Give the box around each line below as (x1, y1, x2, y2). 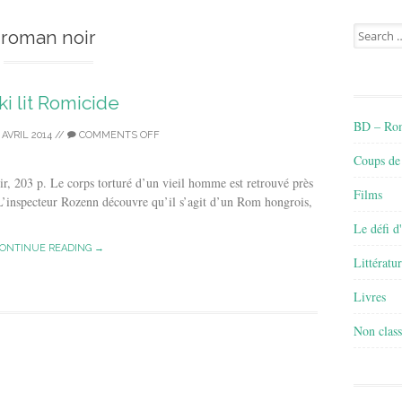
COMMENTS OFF (75, 129, 160, 141)
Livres (354, 287, 386, 305)
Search (353, 22, 385, 39)
